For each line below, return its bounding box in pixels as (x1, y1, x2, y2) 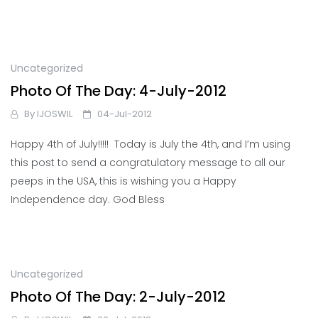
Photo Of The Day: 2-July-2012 (11, 287, 226, 307)
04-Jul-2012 (97, 107, 152, 121)
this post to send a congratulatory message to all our (11, 155, 285, 170)
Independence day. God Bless (11, 192, 165, 207)
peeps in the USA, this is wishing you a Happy (11, 174, 236, 189)
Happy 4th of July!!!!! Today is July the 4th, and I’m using (11, 137, 290, 152)
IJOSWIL (37, 107, 72, 121)
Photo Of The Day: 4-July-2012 (11, 81, 226, 102)
